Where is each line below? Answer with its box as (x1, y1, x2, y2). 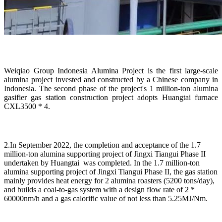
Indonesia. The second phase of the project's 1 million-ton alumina (4, 84, 218, 93)
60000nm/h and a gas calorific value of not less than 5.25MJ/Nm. (4, 194, 208, 203)
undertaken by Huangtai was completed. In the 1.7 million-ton (4, 158, 200, 167)
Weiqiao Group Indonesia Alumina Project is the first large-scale (4, 66, 218, 75)
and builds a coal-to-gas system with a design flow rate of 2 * (4, 185, 195, 194)
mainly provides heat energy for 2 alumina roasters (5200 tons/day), (4, 176, 215, 185)
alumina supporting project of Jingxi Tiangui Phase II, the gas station (4, 167, 218, 176)
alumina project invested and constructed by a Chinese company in (4, 75, 218, 84)
